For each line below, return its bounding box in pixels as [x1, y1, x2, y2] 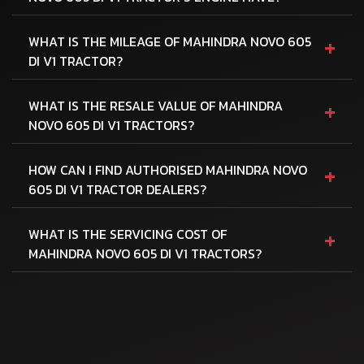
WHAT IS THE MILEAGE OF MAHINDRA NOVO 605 [28, 31, 311, 51]
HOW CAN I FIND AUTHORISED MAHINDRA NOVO [28, 159, 307, 180]
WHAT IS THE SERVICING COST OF [28, 223, 227, 244]
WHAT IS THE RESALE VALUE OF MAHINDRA [28, 95, 283, 115]
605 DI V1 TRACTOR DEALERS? [28, 179, 206, 199]
